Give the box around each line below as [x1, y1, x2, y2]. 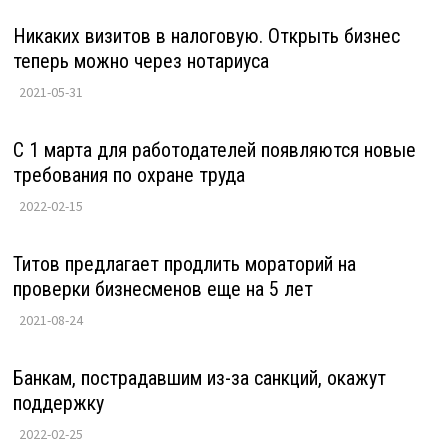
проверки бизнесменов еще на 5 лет [12, 277, 313, 301]
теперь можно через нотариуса [12, 49, 269, 73]
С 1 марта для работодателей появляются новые [12, 138, 416, 162]
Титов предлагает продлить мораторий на [12, 252, 356, 276]
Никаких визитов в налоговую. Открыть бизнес [12, 24, 400, 48]
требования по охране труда [12, 163, 245, 187]
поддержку [12, 391, 104, 415]
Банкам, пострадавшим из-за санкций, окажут [12, 366, 386, 390]
